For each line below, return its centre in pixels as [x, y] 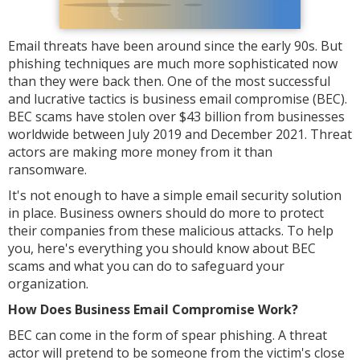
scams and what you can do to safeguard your [146, 266]
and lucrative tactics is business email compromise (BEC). [178, 99]
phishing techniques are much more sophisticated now [173, 63]
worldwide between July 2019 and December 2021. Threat [180, 134]
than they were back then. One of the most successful [169, 81]
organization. [48, 284]
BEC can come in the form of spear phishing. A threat [168, 335]
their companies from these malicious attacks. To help [171, 231]
